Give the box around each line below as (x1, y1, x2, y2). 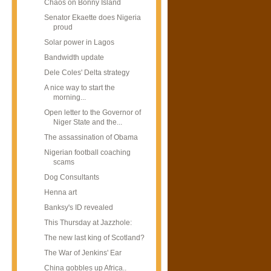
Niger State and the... (53, 117, 122, 126)
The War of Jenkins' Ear (44, 248, 122, 257)
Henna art (44, 188, 77, 197)
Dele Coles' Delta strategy (44, 68, 129, 77)
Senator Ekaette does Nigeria (44, 13, 141, 22)
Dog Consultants (44, 172, 99, 181)
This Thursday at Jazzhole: (44, 218, 132, 227)
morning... (53, 93, 86, 102)
